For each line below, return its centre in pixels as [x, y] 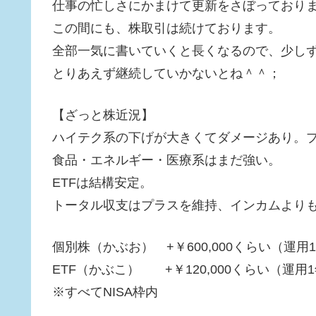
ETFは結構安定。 [102, 182]
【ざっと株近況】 [103, 115]
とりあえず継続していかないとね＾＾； [166, 73]
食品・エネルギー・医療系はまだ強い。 [166, 160]
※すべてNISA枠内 [105, 292]
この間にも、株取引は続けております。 [166, 28]
